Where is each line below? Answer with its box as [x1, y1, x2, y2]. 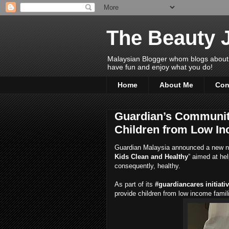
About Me [159, 81, 193, 89]
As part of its [114, 180, 153, 188]
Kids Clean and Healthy [114, 152, 188, 161]
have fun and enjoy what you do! [107, 63, 213, 71]
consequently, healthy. [114, 162, 180, 170]
